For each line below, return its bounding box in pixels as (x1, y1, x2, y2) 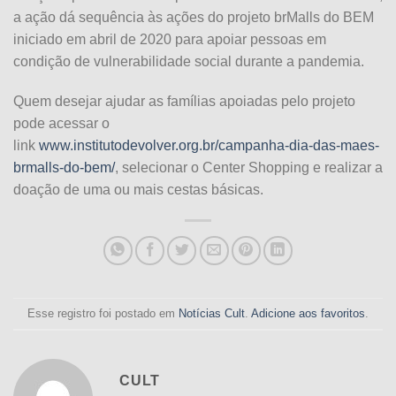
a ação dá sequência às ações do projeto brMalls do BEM (13, 9, 374, 25)
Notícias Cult (179, 306, 245, 320)
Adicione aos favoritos (251, 306, 365, 320)
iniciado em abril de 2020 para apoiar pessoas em (13, 31, 326, 47)
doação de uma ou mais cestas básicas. (13, 182, 263, 198)
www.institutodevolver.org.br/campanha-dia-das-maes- (39, 138, 379, 154)
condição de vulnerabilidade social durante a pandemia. (13, 53, 364, 69)
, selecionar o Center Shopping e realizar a (115, 160, 383, 176)
